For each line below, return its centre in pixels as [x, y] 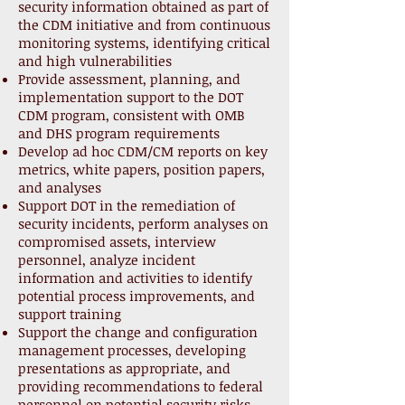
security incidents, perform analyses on [143, 223]
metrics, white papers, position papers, [141, 169]
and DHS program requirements [119, 133]
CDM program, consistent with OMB [132, 115]
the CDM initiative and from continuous [144, 24]
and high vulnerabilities [95, 61]
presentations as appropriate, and [124, 368]
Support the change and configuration [138, 332]
